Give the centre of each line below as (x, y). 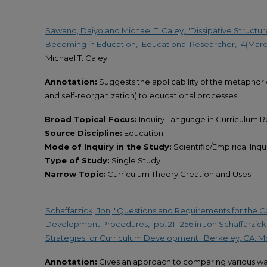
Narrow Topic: (75, 174)
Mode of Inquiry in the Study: (108, 147)
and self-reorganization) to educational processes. (142, 96)
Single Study (135, 161)
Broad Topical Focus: (91, 119)
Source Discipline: (83, 133)
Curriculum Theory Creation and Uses (178, 174)
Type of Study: (77, 161)
